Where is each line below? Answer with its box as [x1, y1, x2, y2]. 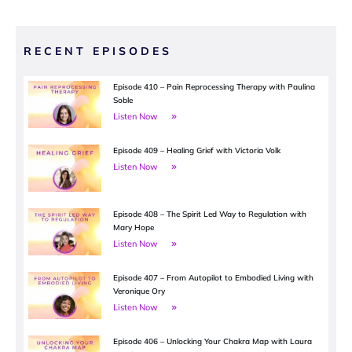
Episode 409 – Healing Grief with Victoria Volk [113, 145, 281, 156]
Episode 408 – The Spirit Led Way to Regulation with [113, 209, 307, 220]
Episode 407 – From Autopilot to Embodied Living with [113, 273, 314, 284]
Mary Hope [113, 222, 155, 233]
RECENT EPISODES [24, 44, 172, 59]
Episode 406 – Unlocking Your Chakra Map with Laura [113, 336, 313, 347]
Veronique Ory [113, 286, 166, 297]
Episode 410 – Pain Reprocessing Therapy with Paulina [113, 82, 316, 93]
